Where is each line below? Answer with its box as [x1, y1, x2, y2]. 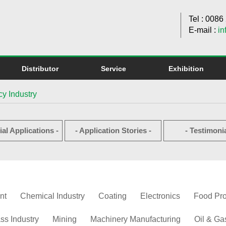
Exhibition [168, 65, 204, 73]
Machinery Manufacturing [90, 215, 181, 223]
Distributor [22, 65, 59, 73]
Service [101, 65, 126, 73]
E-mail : [189, 26, 218, 34]
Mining [52, 215, 77, 223]
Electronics [140, 192, 180, 200]
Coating [98, 192, 127, 200]
